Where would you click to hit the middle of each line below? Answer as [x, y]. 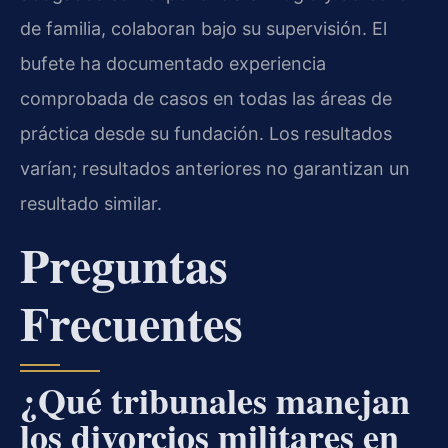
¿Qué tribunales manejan [215, 400]
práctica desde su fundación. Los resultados [206, 133]
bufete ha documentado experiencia [173, 63]
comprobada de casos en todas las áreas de [206, 98]
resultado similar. [91, 203]
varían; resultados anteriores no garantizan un [215, 168]
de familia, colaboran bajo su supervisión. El [203, 28]
